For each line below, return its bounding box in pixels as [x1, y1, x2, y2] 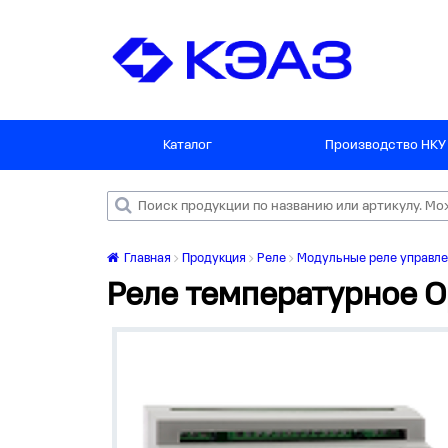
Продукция [182, 252, 246, 265]
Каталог [163, 137, 213, 153]
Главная [121, 252, 171, 265]
